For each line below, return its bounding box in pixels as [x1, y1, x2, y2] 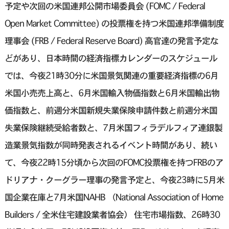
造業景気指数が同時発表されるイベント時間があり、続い [4, 140, 217, 151]
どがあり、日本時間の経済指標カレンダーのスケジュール [4, 53, 217, 64]
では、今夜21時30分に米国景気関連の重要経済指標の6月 [4, 70, 218, 81]
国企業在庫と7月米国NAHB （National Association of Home [4, 192, 223, 203]
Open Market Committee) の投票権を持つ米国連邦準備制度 [4, 18, 224, 29]
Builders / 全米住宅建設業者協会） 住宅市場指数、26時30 [4, 209, 220, 220]
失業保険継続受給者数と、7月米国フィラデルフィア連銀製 [4, 122, 222, 133]
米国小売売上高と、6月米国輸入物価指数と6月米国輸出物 [4, 87, 219, 99]
